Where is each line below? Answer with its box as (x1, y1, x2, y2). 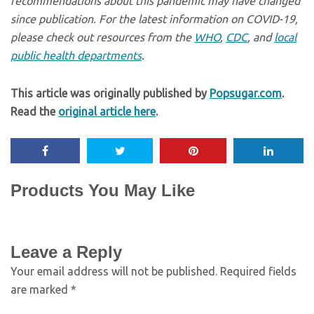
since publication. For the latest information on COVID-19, (11, 12, 298, 25)
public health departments (11, 48, 142, 62)
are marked (11, 282, 71, 296)
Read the (11, 104, 58, 118)
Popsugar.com (210, 86, 282, 100)
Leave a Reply (11, 242, 122, 261)
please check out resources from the (11, 30, 194, 43)
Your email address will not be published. (11, 264, 217, 278)
